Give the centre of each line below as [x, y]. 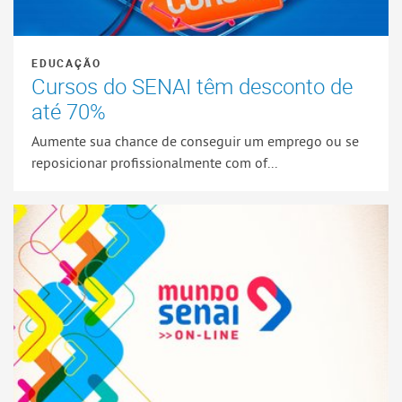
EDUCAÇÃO [66, 62]
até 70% [69, 111]
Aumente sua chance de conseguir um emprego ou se [195, 141]
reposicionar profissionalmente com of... [154, 163]
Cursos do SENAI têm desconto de [192, 86]
